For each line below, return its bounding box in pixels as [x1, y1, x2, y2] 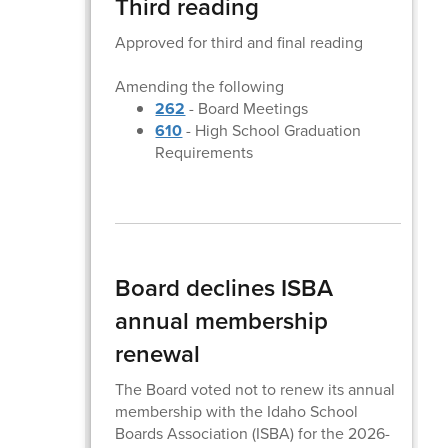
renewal [115, 335, 201, 372]
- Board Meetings [185, 96, 309, 120]
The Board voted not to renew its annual [115, 377, 396, 401]
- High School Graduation [182, 118, 362, 142]
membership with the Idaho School [115, 399, 359, 423]
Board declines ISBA [115, 269, 334, 306]
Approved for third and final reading [115, 30, 364, 54]
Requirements [155, 140, 254, 164]
